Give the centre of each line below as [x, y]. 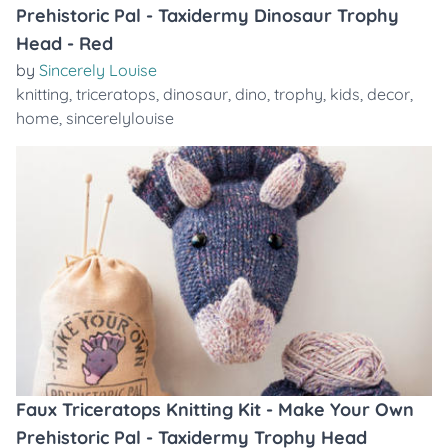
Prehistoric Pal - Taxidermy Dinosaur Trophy [207, 15]
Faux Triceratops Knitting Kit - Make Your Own [215, 409]
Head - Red [64, 43]
